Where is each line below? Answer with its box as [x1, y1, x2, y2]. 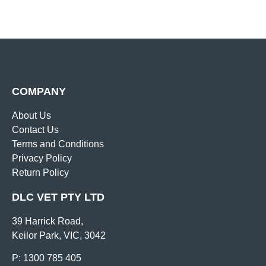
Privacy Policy [12, 153, 72, 164]
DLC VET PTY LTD [12, 191, 104, 204]
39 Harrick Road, [12, 216, 83, 227]
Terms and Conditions [12, 139, 104, 150]
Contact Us [12, 125, 59, 135]
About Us [12, 110, 51, 121]
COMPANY [12, 85, 66, 98]
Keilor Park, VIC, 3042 [12, 230, 106, 241]
